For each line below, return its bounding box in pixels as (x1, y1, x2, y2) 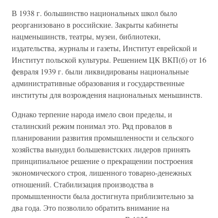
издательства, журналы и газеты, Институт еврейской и (12, 43, 197, 53)
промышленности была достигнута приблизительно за (12, 191, 194, 201)
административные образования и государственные (12, 78, 184, 88)
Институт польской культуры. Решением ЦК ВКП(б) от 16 (12, 54, 206, 65)
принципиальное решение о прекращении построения (12, 156, 193, 166)
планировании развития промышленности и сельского (12, 132, 194, 143)
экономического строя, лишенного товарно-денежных (12, 167, 192, 178)
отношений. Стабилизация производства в (12, 179, 154, 189)
